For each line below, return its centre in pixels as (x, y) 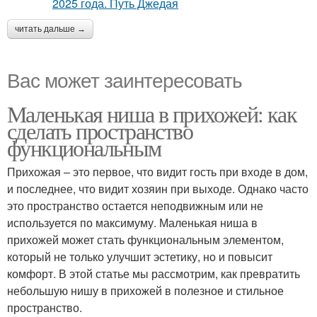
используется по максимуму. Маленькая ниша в (132, 223)
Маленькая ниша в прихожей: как (152, 114)
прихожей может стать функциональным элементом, (145, 240)
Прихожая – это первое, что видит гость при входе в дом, (157, 172)
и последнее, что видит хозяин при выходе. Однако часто (158, 189)
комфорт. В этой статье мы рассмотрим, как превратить (154, 274)
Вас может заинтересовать (125, 80)
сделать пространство (100, 131)
